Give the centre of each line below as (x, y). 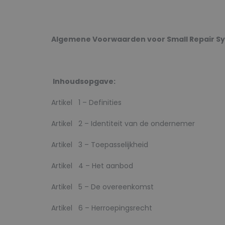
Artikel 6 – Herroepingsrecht (102, 208)
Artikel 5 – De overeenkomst (102, 187)
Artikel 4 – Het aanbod (92, 166)
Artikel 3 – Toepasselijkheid (100, 145)
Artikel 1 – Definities (86, 102)
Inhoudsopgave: (84, 81)
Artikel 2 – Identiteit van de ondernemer (123, 124)
